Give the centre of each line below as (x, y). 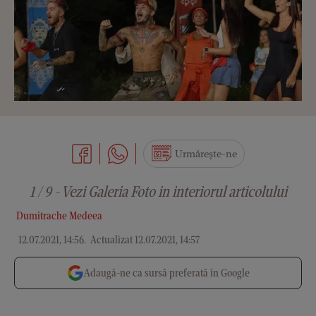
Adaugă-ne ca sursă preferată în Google (166, 273)
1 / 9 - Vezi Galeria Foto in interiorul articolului (158, 192)
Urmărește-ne (206, 154)
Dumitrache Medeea (58, 215)
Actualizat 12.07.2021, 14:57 (144, 239)
